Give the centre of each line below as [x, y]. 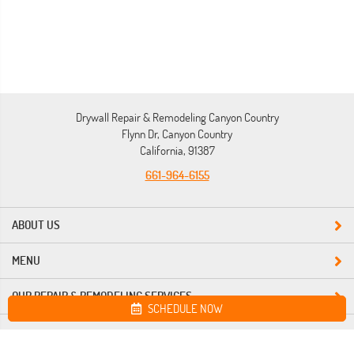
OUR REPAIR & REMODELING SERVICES [102, 296]
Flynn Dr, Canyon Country [177, 134]
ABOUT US [36, 225]
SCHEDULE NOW [185, 308]
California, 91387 [177, 151]
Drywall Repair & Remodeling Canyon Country [177, 117]
